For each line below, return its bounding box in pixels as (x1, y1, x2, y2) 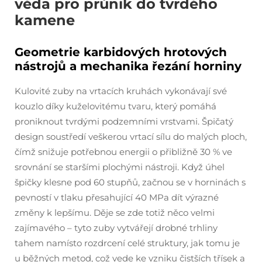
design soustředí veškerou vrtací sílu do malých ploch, (15, 130, 247, 142)
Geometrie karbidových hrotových (15, 44, 227, 59)
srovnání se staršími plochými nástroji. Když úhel (15, 161, 225, 173)
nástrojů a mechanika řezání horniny (15, 58, 242, 73)
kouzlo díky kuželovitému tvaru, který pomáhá (15, 100, 216, 112)
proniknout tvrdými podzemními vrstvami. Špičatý (15, 115, 233, 127)
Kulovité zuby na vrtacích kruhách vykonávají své (15, 85, 227, 96)
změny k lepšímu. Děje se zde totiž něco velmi (15, 206, 215, 218)
